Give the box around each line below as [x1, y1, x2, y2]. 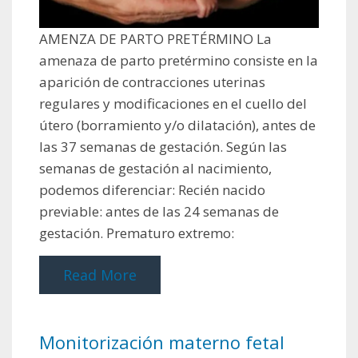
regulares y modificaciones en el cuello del [39, 94, 307, 113]
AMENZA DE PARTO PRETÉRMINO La [39, 30, 272, 49]
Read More [63, 265, 137, 285]
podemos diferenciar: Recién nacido [39, 181, 265, 200]
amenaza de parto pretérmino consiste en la [39, 51, 318, 70]
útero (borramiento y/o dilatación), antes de [39, 116, 316, 135]
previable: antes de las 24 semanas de [39, 202, 279, 221]
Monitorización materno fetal [39, 330, 284, 355]
